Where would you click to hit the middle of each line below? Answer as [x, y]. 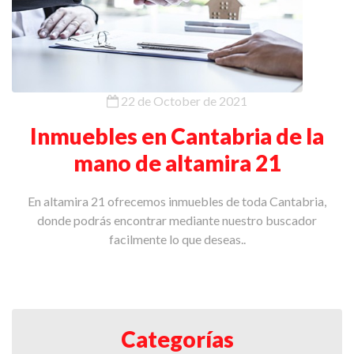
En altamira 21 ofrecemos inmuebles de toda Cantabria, [177, 201]
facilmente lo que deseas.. [177, 239]
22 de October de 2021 [183, 100]
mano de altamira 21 [177, 162]
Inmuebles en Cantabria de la [177, 136]
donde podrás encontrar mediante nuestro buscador [177, 220]
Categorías [177, 339]
